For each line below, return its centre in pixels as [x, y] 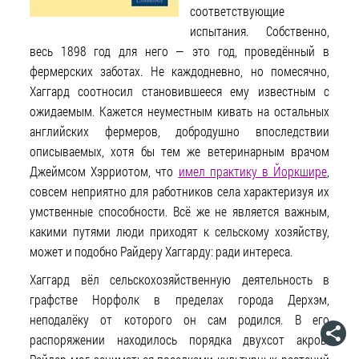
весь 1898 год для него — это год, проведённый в [179, 51]
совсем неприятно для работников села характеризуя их [179, 191]
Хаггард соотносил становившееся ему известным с [179, 91]
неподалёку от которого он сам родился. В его [179, 319]
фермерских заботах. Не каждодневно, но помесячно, [179, 71]
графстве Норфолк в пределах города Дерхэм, [179, 299]
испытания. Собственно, [260, 31]
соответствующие [237, 11]
